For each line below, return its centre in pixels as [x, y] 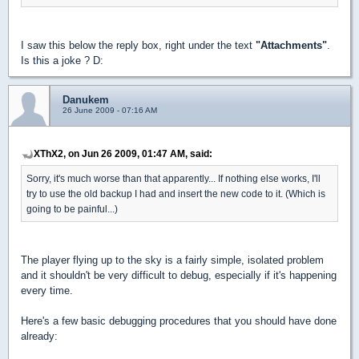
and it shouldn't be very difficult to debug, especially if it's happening [179, 275]
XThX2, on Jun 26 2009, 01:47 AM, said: [123, 153]
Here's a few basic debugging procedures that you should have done [179, 321]
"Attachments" [291, 45]
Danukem [86, 100]
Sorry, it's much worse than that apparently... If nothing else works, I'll [173, 178]
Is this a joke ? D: [62, 61]
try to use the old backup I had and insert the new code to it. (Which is [176, 194]
